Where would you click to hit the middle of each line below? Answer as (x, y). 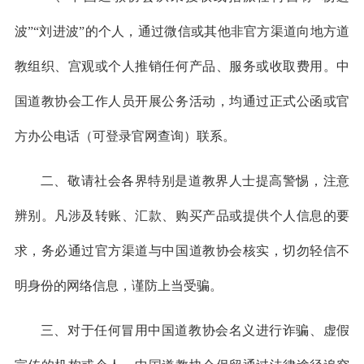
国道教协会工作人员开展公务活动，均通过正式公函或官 (182, 102)
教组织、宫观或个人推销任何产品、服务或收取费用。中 (182, 67)
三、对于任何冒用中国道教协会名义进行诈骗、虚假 (195, 331)
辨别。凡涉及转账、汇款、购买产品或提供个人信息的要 (182, 216)
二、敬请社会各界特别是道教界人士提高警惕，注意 (195, 181)
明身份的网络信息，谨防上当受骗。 (118, 286)
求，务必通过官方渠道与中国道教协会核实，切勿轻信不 (182, 251)
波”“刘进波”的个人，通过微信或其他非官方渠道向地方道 (182, 32)
